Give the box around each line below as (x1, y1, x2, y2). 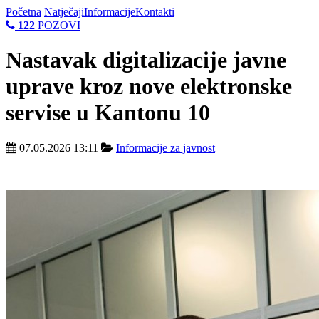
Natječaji (44, 6, 84, 18)
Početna (6, 6, 41, 18)
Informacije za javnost (116, 141, 215, 154)
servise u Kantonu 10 (6, 100, 210, 126)
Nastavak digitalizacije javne (6, 47, 286, 73)
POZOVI (35, 19, 80, 31)
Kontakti (135, 6, 174, 18)
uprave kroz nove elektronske (6, 73, 292, 100)
